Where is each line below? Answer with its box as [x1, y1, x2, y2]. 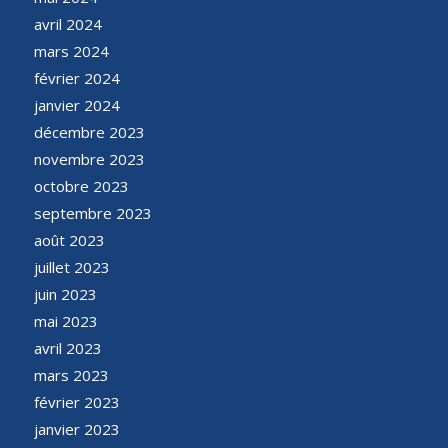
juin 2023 [33, 283, 97, 304]
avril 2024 [33, 13, 102, 34]
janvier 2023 [33, 418, 120, 439]
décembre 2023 [33, 121, 145, 142]
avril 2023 [33, 337, 102, 358]
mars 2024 [33, 40, 109, 61]
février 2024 [33, 67, 120, 88]
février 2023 [33, 391, 120, 412]
